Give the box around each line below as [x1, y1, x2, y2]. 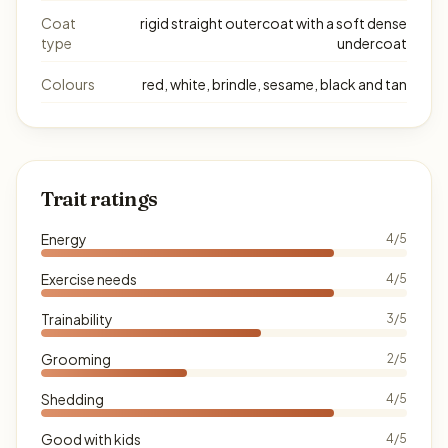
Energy [41, 229, 87, 248]
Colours [41, 74, 95, 93]
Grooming [41, 349, 111, 368]
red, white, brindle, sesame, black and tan [142, 74, 407, 93]
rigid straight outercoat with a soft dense [140, 13, 407, 32]
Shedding [41, 389, 104, 408]
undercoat [337, 33, 407, 52]
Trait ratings [41, 185, 158, 211]
